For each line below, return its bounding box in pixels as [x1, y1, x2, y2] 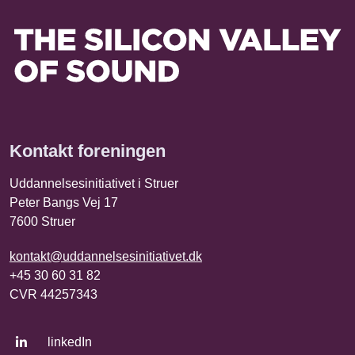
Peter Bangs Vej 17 [10, 196, 118, 210]
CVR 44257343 [10, 288, 97, 302]
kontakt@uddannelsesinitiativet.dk [10, 250, 202, 264]
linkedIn [48, 335, 92, 349]
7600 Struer [10, 215, 75, 229]
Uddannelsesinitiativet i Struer [10, 177, 178, 191]
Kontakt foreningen [10, 141, 166, 162]
